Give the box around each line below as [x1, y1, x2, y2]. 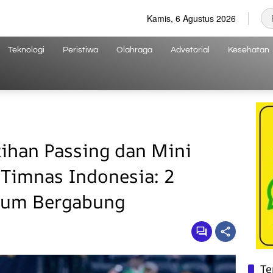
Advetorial [171, 45, 210, 54]
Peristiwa [63, 45, 98, 54]
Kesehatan [228, 45, 269, 54]
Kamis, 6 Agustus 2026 [147, 12, 236, 24]
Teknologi [8, 45, 44, 54]
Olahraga [116, 45, 152, 54]
